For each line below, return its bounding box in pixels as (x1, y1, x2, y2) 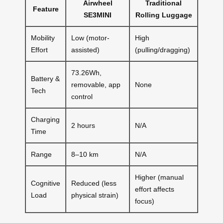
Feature (32, 5, 59, 13)
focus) (135, 197, 154, 206)
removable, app (71, 81, 120, 89)
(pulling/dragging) (135, 46, 190, 54)
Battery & (31, 75, 60, 83)
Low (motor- (71, 34, 110, 42)
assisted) (71, 46, 100, 54)
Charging (31, 115, 60, 124)
